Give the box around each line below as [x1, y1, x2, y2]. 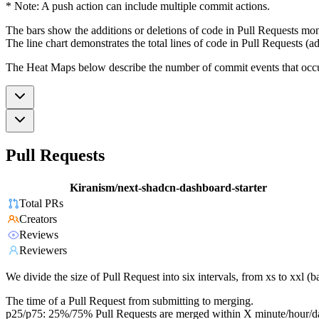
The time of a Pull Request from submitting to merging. [6, 295, 253, 308]
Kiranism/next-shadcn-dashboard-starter [70, 182, 267, 194]
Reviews [19, 229, 58, 241]
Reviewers [19, 244, 67, 257]
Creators [19, 213, 57, 226]
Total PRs [19, 197, 63, 210]
